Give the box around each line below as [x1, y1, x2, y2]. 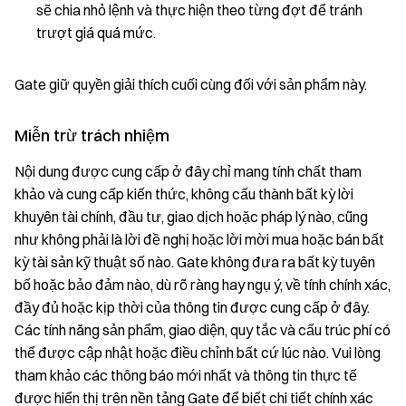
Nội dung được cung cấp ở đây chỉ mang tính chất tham [14, 162, 362, 180]
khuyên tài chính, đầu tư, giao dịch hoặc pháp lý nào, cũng [14, 208, 368, 226]
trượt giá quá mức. [36, 24, 156, 42]
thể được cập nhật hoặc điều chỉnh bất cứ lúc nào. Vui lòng [14, 343, 381, 362]
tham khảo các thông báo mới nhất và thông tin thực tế [14, 366, 357, 384]
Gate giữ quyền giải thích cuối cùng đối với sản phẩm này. [14, 75, 367, 93]
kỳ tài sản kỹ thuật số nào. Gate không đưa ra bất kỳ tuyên [14, 253, 375, 271]
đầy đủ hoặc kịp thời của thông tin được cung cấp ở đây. [14, 298, 370, 316]
